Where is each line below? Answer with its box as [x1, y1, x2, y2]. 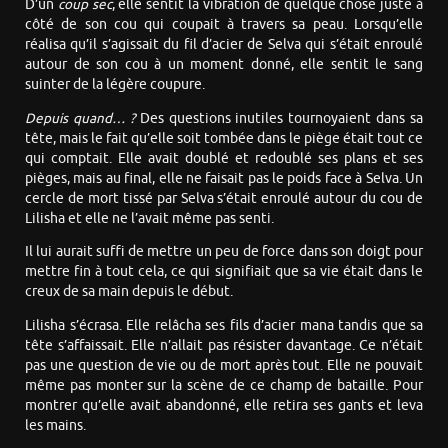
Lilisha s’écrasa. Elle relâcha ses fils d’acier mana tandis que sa [25, 316, 423, 334]
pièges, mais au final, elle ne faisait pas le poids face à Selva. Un [25, 169, 423, 187]
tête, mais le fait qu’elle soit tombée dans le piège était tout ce [25, 129, 423, 147]
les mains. [25, 416, 86, 434]
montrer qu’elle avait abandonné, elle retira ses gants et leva [25, 396, 423, 414]
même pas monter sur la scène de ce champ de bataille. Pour [25, 376, 423, 394]
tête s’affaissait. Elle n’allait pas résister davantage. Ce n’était [25, 336, 423, 354]
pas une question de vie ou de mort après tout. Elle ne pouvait [25, 356, 423, 374]
